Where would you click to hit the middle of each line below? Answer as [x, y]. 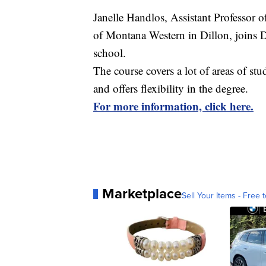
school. [110, 53]
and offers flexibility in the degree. [171, 88]
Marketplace [142, 194]
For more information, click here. [173, 106]
